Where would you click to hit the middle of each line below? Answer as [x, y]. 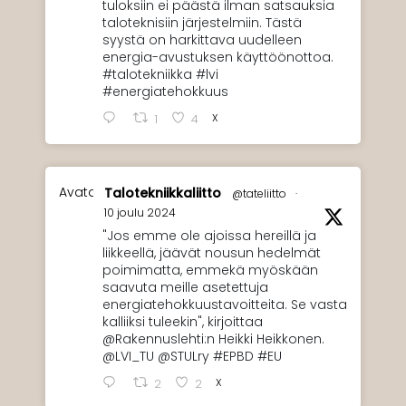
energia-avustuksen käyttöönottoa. [218, 57]
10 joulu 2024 [140, 212]
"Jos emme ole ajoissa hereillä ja [209, 235]
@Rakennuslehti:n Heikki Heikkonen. [213, 338]
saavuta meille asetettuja [185, 287]
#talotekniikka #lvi [160, 74]
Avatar [80, 192]
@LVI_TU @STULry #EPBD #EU [192, 356]
